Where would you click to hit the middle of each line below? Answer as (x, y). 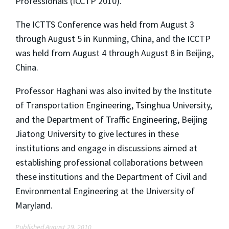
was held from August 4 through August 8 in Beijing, (114, 53)
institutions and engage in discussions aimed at (106, 148)
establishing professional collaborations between (109, 162)
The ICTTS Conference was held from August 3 (105, 24)
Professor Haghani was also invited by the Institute (113, 90)
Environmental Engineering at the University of (105, 191)
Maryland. (34, 205)
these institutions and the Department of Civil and (111, 176)
